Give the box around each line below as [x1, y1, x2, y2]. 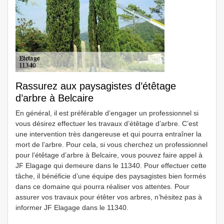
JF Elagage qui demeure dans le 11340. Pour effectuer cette [15, 161, 206, 169]
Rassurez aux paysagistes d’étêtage [15, 80, 176, 91]
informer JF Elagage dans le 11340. [15, 203, 128, 211]
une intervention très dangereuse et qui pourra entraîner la [15, 130, 201, 138]
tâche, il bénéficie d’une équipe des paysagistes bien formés [15, 172, 206, 180]
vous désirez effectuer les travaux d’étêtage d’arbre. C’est [15, 119, 198, 127]
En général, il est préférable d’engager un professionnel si [15, 109, 198, 117]
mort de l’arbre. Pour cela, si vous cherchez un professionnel [15, 140, 207, 148]
